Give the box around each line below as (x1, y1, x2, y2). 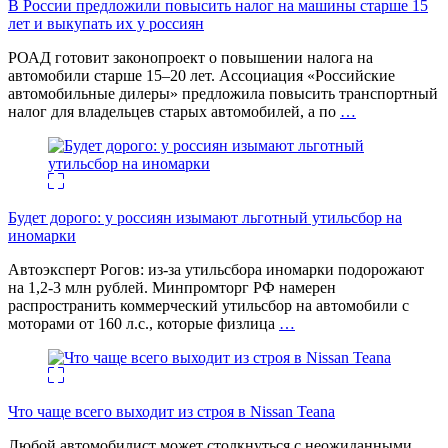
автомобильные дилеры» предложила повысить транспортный (8, 84, 438, 102)
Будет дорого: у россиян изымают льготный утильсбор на (8, 208, 402, 226)
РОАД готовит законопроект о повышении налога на (8, 48, 373, 66)
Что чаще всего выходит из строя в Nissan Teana (8, 402, 335, 420)
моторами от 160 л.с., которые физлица (8, 314, 279, 332)
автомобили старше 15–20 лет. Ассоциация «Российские (8, 66, 395, 84)
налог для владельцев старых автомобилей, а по (8, 102, 340, 120)
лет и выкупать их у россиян (8, 14, 204, 32)
